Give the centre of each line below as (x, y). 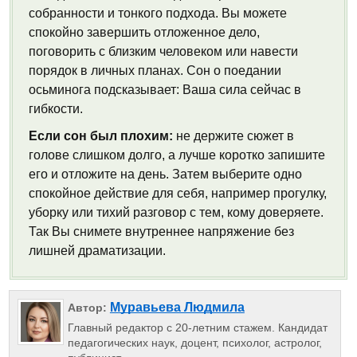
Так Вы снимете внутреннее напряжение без (161, 231)
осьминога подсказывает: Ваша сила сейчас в (165, 90)
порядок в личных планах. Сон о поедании (155, 71)
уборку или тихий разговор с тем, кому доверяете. (176, 212)
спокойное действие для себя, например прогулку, (178, 193)
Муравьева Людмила (177, 308)
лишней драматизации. (97, 251)
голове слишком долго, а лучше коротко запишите (177, 155)
